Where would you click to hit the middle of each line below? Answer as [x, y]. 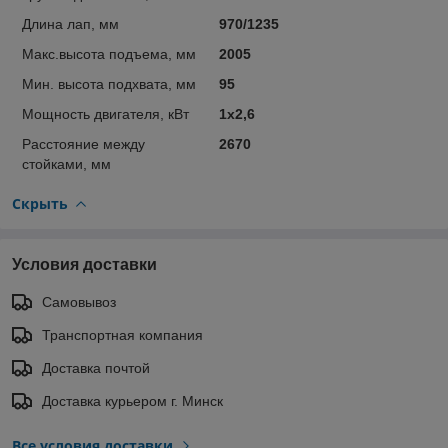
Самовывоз [79, 301]
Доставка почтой [96, 367]
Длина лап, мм [70, 23]
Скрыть [40, 203]
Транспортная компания [122, 334]
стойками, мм [66, 163]
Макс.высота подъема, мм [109, 53]
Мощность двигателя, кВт [105, 113]
